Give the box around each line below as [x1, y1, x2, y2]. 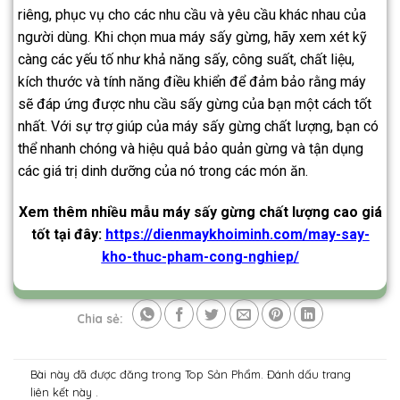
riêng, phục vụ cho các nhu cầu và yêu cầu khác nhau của [18, 5, 366, 23]
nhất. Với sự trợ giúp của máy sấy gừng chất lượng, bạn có [18, 117, 379, 135]
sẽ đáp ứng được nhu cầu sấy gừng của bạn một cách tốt [18, 95, 371, 112]
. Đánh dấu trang [261, 366, 352, 381]
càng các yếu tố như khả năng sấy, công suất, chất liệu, [18, 50, 354, 68]
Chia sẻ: [77, 310, 124, 326]
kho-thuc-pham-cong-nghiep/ [101, 247, 299, 265]
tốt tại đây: [30, 225, 105, 243]
